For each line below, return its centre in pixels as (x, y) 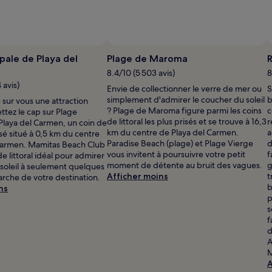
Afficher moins (138, 176)
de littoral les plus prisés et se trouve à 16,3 (187, 121)
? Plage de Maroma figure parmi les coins (184, 110)
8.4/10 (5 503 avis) (141, 73)
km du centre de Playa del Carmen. (173, 132)
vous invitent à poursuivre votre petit (176, 154)
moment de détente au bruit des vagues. (185, 165)
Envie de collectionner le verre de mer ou (184, 88)
